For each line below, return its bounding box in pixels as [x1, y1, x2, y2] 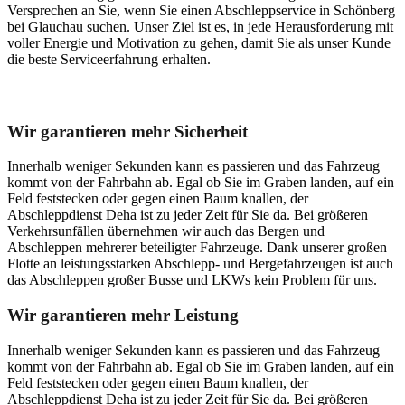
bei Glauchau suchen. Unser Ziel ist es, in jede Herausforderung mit [7, 19, 393, 35]
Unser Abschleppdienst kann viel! [7, 84, 254, 104]
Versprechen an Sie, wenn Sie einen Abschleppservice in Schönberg [7, 3, 395, 19]
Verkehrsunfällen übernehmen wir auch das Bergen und [7, 223, 325, 240]
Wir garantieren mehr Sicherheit [7, 121, 248, 141]
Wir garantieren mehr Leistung [7, 306, 239, 325]
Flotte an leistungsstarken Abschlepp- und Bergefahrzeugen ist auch [7, 256, 393, 272]
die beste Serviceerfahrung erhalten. [7, 52, 211, 68]
